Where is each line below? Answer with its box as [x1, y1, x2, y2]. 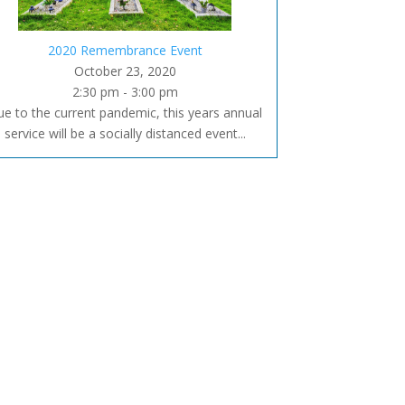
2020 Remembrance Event [47, 41, 202, 59]
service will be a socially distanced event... [4, 124, 246, 142]
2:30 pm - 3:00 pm [71, 82, 178, 100]
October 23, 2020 [73, 61, 176, 80]
